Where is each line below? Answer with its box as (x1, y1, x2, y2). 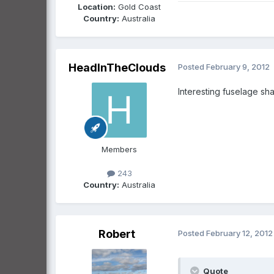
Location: (78, 2, 116, 12)
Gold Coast (116, 2, 161, 12)
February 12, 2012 (206, 228, 273, 239)
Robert (98, 228, 135, 241)
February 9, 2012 (206, 62, 270, 72)
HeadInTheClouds (68, 61, 166, 75)
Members (102, 144, 137, 155)
